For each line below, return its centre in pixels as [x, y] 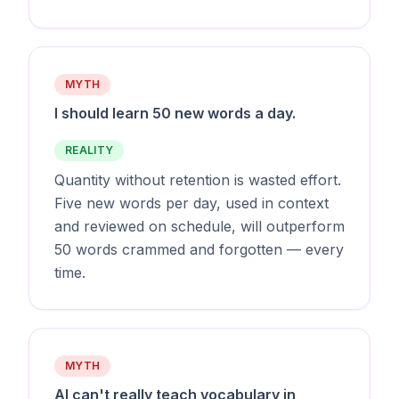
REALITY [90, 150]
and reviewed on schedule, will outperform [199, 226]
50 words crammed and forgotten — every [199, 249]
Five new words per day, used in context [191, 203]
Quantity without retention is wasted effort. [198, 179]
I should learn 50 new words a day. [175, 113]
